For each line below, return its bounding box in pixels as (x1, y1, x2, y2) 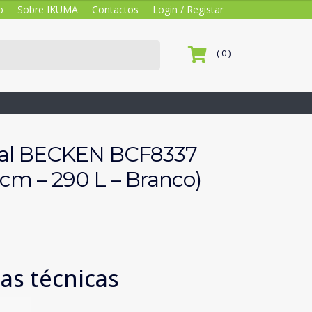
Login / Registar (153, 3, 224, 16)
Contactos (92, 3, 139, 16)
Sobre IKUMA (17, 3, 78, 16)
